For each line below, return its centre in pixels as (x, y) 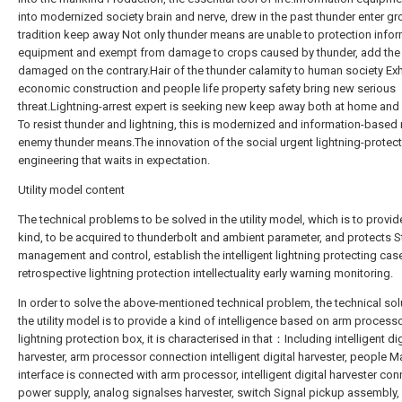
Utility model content (71, 190)
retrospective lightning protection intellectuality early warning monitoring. (205, 273)
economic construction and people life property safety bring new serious (207, 88)
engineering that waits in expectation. (114, 160)
